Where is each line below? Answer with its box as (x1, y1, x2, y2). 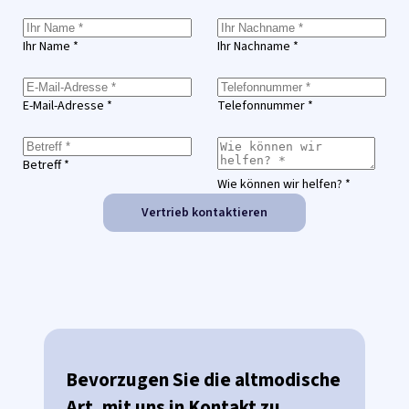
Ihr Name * (23, 37, 79, 56)
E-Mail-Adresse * (23, 96, 112, 115)
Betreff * (23, 155, 69, 174)
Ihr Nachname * (217, 37, 299, 56)
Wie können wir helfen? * (217, 174, 351, 194)
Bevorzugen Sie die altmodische (66, 366, 341, 394)
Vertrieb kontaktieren (142, 203, 267, 222)
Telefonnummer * (217, 96, 313, 115)
